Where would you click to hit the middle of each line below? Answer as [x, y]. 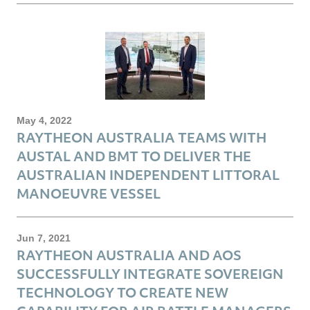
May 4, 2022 [44, 120]
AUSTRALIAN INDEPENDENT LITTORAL [148, 174]
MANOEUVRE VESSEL [89, 193]
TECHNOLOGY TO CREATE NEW [122, 292]
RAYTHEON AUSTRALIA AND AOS [129, 255]
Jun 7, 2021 [44, 238]
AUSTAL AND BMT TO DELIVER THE [134, 156]
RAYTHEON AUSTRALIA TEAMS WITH [142, 137]
